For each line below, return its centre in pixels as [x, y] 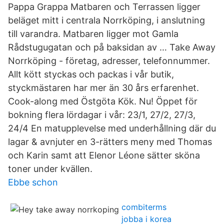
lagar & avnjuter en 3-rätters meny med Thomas [110, 142]
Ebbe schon [33, 182]
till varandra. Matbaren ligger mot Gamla [93, 34]
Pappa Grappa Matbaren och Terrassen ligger [104, 7]
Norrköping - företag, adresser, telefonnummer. [109, 61]
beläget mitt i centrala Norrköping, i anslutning [106, 20]
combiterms [144, 207]
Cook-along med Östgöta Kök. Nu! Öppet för [103, 101]
